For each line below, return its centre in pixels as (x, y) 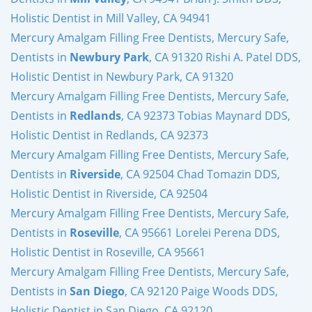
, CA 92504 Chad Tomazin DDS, (200, 174)
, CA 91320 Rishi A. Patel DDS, (225, 57)
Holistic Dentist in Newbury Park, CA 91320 (122, 76)
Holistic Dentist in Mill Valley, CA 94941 (111, 18)
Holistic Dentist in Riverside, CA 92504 (109, 193)
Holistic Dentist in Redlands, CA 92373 (109, 135)
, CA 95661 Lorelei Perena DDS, (200, 232)
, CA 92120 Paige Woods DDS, (201, 291)
